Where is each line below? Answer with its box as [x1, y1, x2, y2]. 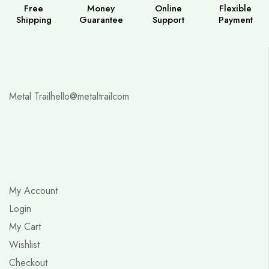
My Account [9, 183, 58, 198]
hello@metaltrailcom [50, 89, 129, 103]
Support [152, 13, 184, 26]
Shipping [16, 13, 52, 26]
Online [154, 1, 182, 15]
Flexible [219, 1, 252, 15]
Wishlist [9, 237, 40, 252]
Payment [218, 13, 253, 26]
